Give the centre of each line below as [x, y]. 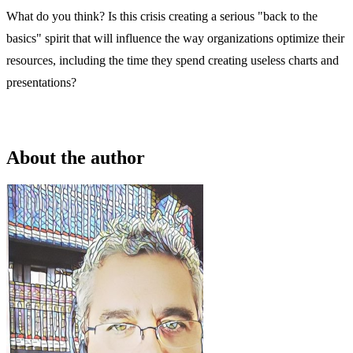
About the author [76, 157]
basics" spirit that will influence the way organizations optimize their [175, 39]
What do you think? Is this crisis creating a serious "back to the [162, 17]
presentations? [41, 83]
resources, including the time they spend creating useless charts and [173, 61]
